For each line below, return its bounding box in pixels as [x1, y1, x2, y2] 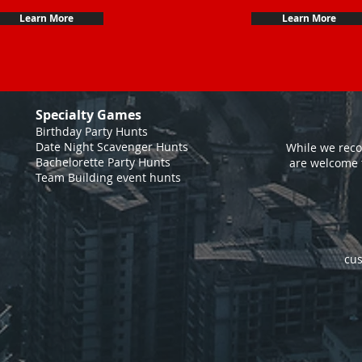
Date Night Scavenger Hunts [36, 139, 188, 154]
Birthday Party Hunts [36, 124, 148, 139]
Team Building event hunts [36, 170, 181, 185]
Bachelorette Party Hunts [36, 154, 170, 170]
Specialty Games [36, 106, 141, 124]
